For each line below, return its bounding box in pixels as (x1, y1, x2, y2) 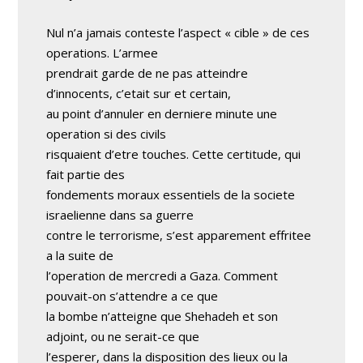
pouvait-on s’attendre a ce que (46, 288, 219, 304)
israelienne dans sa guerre (46, 207, 194, 223)
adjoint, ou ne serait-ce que (46, 328, 200, 344)
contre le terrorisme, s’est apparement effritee (46, 227, 312, 243)
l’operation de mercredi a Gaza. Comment (46, 267, 279, 284)
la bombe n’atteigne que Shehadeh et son (46, 308, 279, 324)
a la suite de (46, 247, 114, 263)
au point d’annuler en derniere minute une (46, 105, 278, 122)
